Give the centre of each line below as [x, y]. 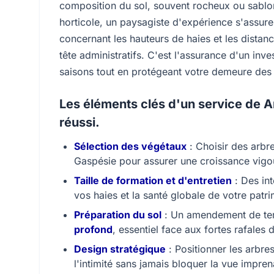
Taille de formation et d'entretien [153, 180]
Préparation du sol [118, 215]
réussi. [80, 122]
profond [93, 229]
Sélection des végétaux [130, 146]
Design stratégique [120, 249]
